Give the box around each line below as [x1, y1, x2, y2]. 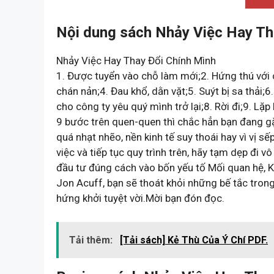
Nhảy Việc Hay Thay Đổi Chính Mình [56, 54, 216, 67]
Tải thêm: [69, 234, 115, 246]
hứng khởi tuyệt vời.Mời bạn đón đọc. [56, 192, 229, 205]
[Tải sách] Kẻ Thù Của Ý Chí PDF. [120, 234, 268, 246]
